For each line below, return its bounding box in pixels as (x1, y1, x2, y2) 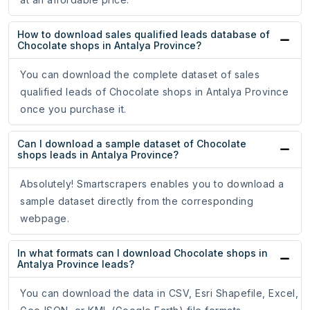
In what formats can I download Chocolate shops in (17, 247, 268, 259)
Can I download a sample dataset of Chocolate (17, 138, 246, 150)
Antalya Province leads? (17, 258, 134, 271)
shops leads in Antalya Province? (17, 149, 179, 161)
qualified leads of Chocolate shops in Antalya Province (20, 86, 289, 98)
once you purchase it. (20, 103, 127, 116)
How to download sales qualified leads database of (17, 28, 270, 41)
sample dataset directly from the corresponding (20, 195, 253, 208)
